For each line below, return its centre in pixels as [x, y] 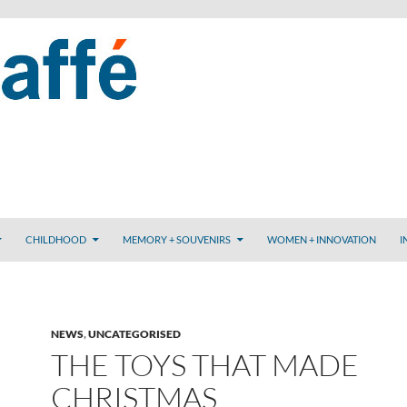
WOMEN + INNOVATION [322, 239]
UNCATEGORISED [134, 334]
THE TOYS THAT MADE [205, 365]
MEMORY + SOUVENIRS [177, 239]
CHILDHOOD [56, 239]
